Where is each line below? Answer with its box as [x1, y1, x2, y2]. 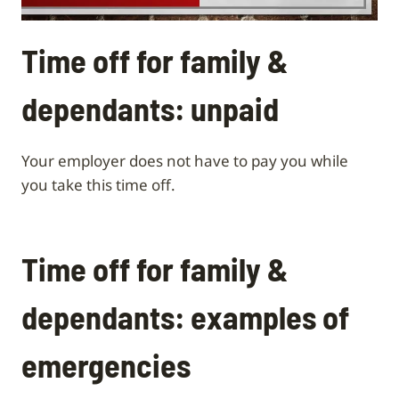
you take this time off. [21, 174, 175, 195]
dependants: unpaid [21, 88, 279, 127]
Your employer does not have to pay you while [21, 150, 348, 171]
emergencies [21, 345, 191, 384]
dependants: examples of [21, 297, 349, 336]
